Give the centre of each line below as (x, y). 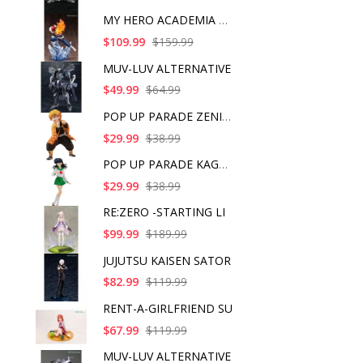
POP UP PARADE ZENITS (226, 116)
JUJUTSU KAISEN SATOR (167, 260)
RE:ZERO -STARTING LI (164, 212)
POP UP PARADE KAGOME (223, 164)
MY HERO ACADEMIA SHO (223, 20)
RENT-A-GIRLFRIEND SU (167, 308)
